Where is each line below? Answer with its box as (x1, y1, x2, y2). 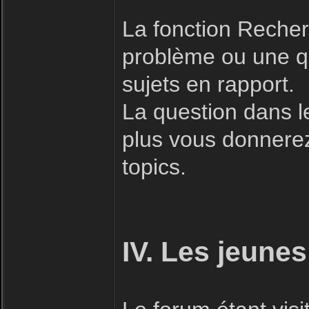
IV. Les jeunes (122, 236, 307, 268)
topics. (122, 154, 186, 179)
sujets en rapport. (122, 72, 295, 97)
